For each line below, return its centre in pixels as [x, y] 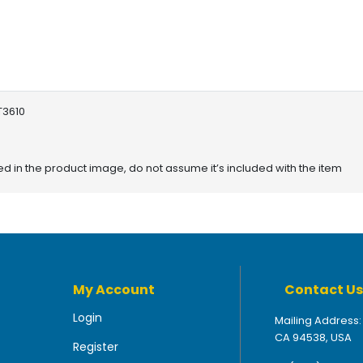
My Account [113, 289]
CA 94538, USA [313, 337]
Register [95, 346]
